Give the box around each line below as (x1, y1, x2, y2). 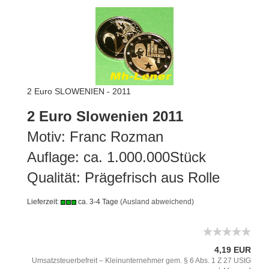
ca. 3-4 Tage (76, 198, 118, 206)
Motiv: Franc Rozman (27, 128, 168, 145)
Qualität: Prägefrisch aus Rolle (27, 169, 220, 186)
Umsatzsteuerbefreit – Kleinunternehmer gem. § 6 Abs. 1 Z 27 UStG (32, 256, 251, 265)
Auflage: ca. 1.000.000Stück (27, 149, 206, 165)
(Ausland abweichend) (120, 198, 194, 206)
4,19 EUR (214, 245, 251, 255)
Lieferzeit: (27, 198, 61, 206)
